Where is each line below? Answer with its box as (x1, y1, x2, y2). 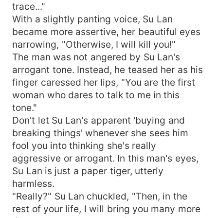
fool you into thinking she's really (12, 139, 157, 151)
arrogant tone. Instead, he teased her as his (12, 63, 203, 75)
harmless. (12, 177, 55, 189)
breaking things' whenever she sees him (12, 127, 189, 139)
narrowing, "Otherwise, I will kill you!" (12, 38, 176, 50)
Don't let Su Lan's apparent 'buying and (12, 114, 185, 126)
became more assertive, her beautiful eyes (12, 25, 201, 37)
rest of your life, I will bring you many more (12, 202, 200, 215)
